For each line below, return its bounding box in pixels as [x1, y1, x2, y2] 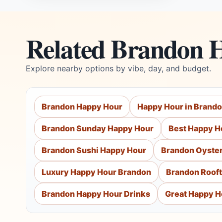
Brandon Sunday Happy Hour [42, 123, 154, 133]
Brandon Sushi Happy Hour [42, 145, 146, 155]
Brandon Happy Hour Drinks [42, 189, 150, 199]
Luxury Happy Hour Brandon [42, 167, 151, 177]
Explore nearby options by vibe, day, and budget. [26, 63, 211, 73]
